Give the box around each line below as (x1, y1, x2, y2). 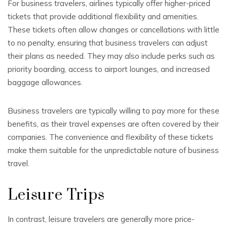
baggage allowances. (8, 78, 83, 87)
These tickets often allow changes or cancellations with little (8, 25, 219, 34)
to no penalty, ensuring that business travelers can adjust (8, 38, 208, 48)
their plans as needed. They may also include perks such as (8, 51, 215, 61)
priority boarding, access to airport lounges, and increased (8, 64, 210, 74)
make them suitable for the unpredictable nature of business (8, 145, 219, 155)
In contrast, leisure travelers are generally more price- (8, 214, 195, 224)
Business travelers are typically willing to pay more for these (8, 106, 219, 116)
